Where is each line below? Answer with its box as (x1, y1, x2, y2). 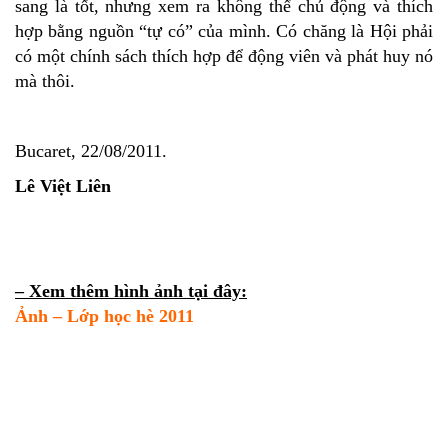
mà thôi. (15, 70, 75, 91)
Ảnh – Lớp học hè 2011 (15, 305, 194, 326)
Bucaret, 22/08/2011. (15, 140, 167, 161)
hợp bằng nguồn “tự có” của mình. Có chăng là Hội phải (15, 20, 433, 41)
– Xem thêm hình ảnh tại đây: (15, 280, 247, 301)
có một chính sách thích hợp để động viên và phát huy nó (15, 45, 433, 66)
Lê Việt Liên (15, 175, 111, 196)
